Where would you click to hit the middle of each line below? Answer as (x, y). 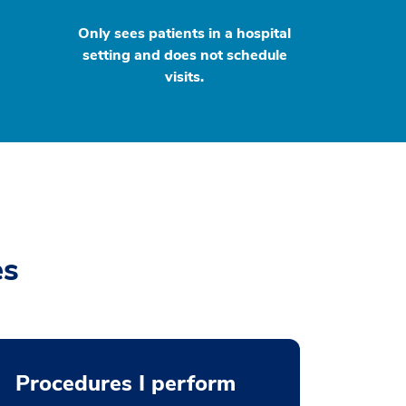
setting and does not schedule (184, 55)
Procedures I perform (125, 383)
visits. (184, 77)
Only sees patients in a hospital (184, 34)
